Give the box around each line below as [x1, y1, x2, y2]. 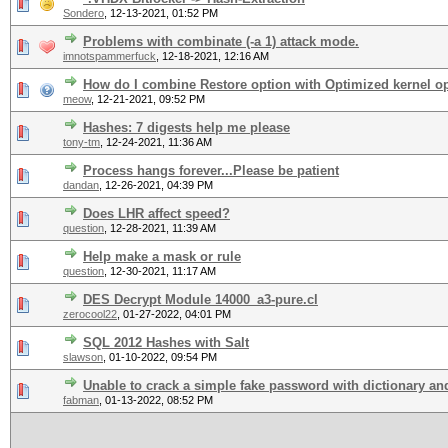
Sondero [63, 7, 104, 19]
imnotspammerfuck [63, 50, 156, 62]
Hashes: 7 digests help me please [83, 120, 290, 135]
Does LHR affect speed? [83, 206, 230, 221]
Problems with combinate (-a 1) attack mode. [83, 34, 359, 49]
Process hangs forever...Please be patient [83, 163, 339, 178]
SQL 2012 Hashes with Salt [83, 335, 249, 350]
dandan [63, 179, 99, 191]
